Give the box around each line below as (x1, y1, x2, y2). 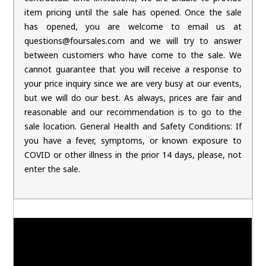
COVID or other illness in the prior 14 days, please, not (24, 149, 242, 161)
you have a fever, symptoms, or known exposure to (24, 135, 242, 147)
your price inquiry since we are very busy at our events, (24, 78, 242, 90)
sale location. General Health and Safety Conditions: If (24, 121, 242, 132)
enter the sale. (24, 163, 81, 175)
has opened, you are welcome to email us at (24, 21, 242, 33)
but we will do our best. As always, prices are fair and (24, 92, 242, 104)
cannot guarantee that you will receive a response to (24, 64, 242, 75)
